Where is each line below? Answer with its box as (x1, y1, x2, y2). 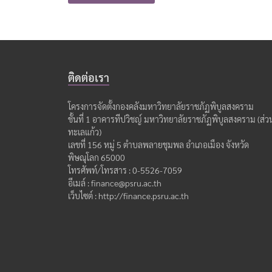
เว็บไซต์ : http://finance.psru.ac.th (68, 190, 189, 202)
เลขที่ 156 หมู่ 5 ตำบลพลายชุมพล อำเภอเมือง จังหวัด (68, 139, 249, 151)
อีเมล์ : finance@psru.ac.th (68, 177, 161, 189)
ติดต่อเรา (68, 70, 109, 85)
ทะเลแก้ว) (68, 126, 101, 138)
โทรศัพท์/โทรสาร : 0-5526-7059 (68, 165, 182, 176)
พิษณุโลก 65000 (68, 152, 125, 163)
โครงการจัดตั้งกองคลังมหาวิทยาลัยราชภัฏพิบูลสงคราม (68, 101, 254, 112)
